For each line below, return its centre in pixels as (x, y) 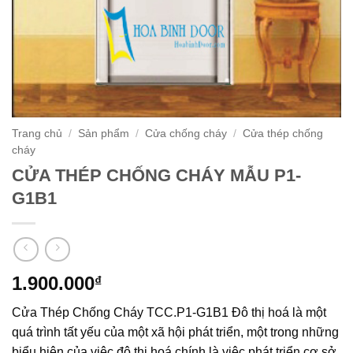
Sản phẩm (104, 133)
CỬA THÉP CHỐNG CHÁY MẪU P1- (156, 175)
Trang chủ (37, 133)
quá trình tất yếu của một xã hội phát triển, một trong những (175, 333)
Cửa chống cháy (186, 133)
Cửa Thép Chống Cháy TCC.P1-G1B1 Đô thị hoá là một (169, 313)
